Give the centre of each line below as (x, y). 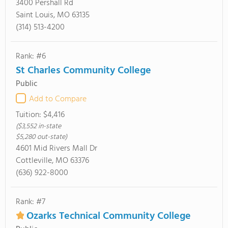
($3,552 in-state (38, 126)
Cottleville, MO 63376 (52, 161)
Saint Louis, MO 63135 (53, 15)
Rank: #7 (31, 202)
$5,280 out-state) (41, 137)
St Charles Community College (83, 71)
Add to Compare (58, 99)
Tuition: (30, 115)
